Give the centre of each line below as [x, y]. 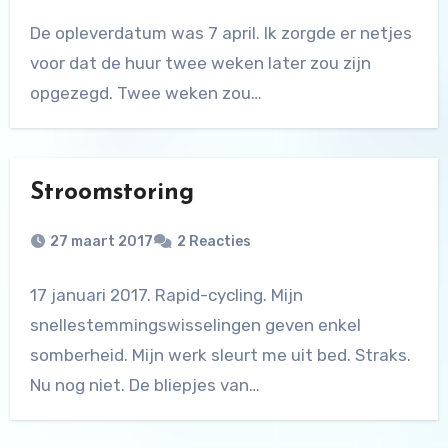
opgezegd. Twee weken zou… [145, 93]
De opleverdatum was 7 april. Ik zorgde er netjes [220, 33]
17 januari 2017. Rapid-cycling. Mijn [166, 295]
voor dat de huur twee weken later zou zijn [200, 63]
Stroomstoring [111, 193]
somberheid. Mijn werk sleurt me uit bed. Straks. [220, 355]
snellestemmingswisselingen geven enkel [195, 325]
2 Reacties [213, 242]
